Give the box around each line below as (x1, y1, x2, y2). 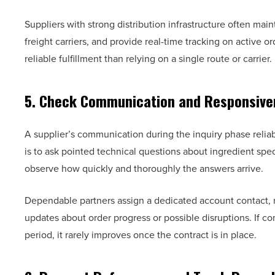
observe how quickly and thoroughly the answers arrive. (25, 161, 263, 175)
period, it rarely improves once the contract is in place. (25, 228, 257, 241)
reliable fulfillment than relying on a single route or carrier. (25, 52, 272, 65)
